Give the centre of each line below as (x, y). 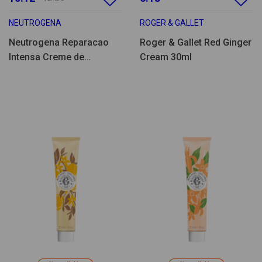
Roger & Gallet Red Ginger (196, 43)
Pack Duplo (33, 87)
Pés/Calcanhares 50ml (58, 72)
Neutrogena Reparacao (59, 43)
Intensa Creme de (46, 57)
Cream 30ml (166, 57)
